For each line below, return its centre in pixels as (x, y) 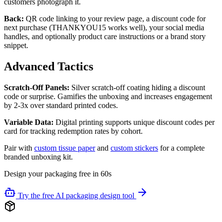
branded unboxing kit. (38, 157)
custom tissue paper (65, 148)
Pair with (19, 148)
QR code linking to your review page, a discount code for (115, 19)
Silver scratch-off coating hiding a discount (137, 87)
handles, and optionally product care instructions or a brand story (105, 37)
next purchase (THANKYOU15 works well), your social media (104, 28)
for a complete (181, 148)
